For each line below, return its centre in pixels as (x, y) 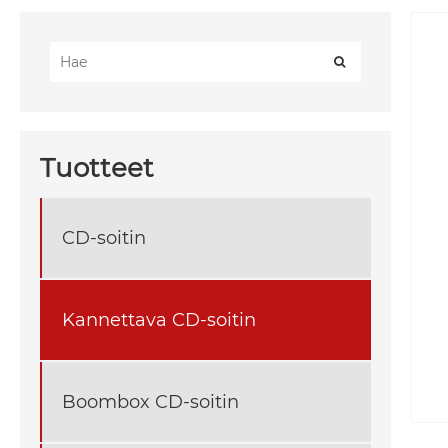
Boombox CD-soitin (150, 401)
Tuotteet (97, 168)
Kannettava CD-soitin (159, 319)
